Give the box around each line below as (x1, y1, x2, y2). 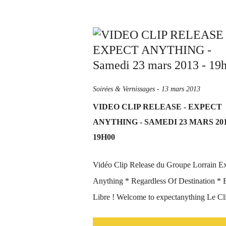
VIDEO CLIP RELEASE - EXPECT (93, 102, 222, 111)
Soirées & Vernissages (93, 85, 155, 93)
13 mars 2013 (161, 85, 200, 93)
